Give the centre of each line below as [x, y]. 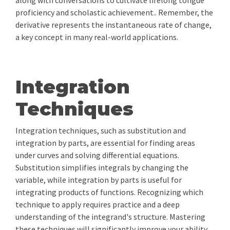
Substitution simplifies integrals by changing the [102, 167]
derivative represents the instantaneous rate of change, [113, 25]
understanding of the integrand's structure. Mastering [110, 217]
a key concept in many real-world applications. [97, 37]
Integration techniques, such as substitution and [101, 130]
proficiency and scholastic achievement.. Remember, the [114, 12]
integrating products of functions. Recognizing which [109, 192]
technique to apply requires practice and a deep [98, 204]
